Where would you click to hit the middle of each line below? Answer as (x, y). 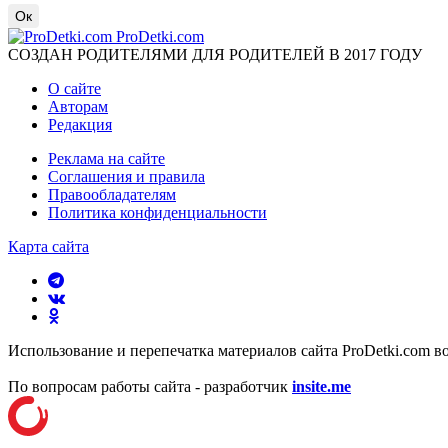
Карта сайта (48, 246)
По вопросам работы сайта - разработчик (150, 386)
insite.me (321, 386)
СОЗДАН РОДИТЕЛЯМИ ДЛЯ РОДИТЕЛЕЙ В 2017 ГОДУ (215, 54)
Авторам (78, 106)
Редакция (80, 124)
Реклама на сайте (106, 158)
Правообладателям (112, 194)
